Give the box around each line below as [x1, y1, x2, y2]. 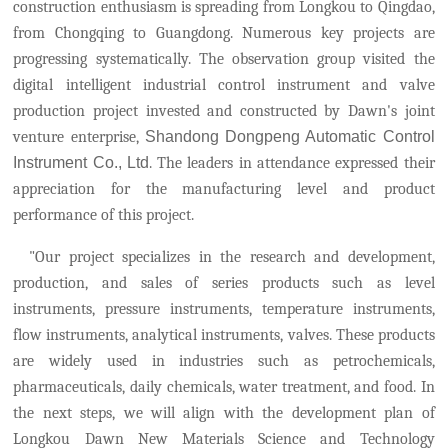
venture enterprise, [13, 128, 145, 146]
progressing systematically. [13, 50, 199, 68]
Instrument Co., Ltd [13, 154, 149, 171]
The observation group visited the [198, 50, 435, 68]
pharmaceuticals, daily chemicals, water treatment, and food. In [13, 378, 435, 396]
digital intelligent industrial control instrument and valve [13, 76, 435, 94]
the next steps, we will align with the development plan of [13, 404, 435, 422]
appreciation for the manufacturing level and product [13, 180, 435, 198]
